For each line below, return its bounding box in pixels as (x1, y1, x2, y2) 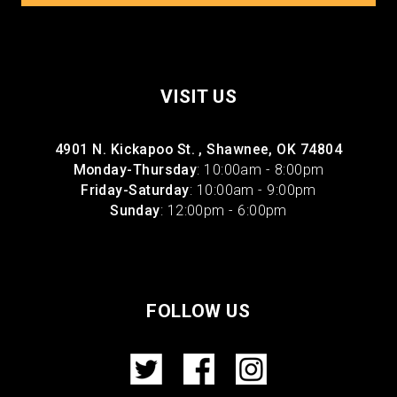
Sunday (110, 201, 160, 219)
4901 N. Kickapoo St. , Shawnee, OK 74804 (55, 140, 342, 158)
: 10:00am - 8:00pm (197, 160, 324, 178)
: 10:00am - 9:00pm (189, 181, 316, 198)
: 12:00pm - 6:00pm (160, 201, 287, 219)
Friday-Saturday (81, 181, 190, 198)
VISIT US (160, 85, 237, 107)
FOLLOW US (146, 300, 251, 322)
